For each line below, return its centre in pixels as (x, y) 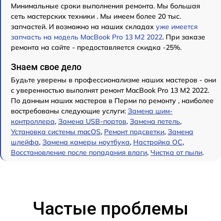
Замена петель (155, 121)
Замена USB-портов (92, 121)
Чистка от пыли (176, 152)
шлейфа (25, 142)
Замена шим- (150, 111)
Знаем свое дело (46, 67)
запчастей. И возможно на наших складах (83, 26)
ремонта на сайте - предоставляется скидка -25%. (96, 47)
